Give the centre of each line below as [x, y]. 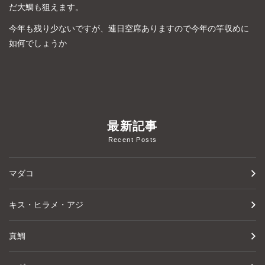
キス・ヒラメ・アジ [46, 205]
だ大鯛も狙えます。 [46, 7]
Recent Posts [132, 140]
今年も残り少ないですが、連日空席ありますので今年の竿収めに [129, 29]
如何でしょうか [38, 43]
